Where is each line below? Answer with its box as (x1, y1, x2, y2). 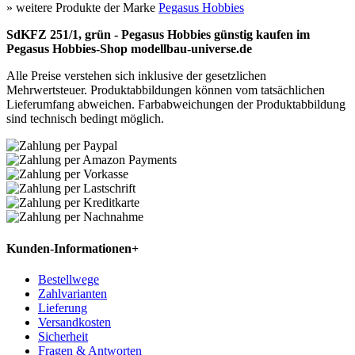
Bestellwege (38, 272, 99, 286)
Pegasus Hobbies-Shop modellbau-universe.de (6, 42, 252, 56)
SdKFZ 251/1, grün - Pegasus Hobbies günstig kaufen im (6, 28, 310, 42)
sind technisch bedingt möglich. (6, 112, 164, 126)
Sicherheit (38, 329, 88, 343)
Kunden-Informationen (6, 241, 132, 255)
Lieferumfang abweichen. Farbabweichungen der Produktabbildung (6, 97, 345, 112)
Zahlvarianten (38, 286, 107, 300)
